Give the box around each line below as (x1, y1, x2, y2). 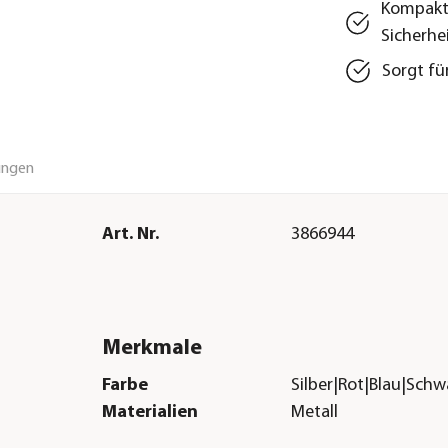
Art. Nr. (101, 224, 159, 244)
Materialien (101, 403, 198, 423)
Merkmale (101, 336, 202, 360)
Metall (291, 403, 339, 423)
